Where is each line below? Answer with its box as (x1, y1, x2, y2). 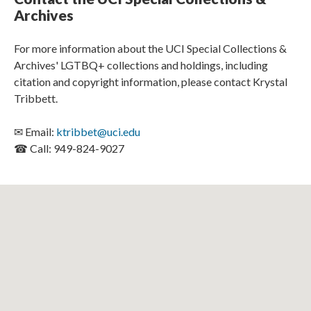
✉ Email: (14, 125, 56, 139)
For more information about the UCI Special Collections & (14, 42, 287, 56)
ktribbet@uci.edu (56, 125, 140, 139)
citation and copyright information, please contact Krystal (14, 75, 287, 89)
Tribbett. (14, 92, 60, 106)
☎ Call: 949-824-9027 (14, 142, 124, 155)
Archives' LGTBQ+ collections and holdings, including (14, 58, 268, 72)
